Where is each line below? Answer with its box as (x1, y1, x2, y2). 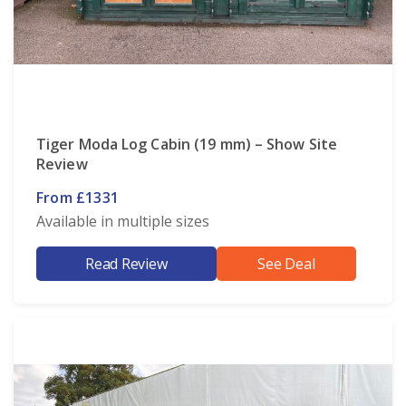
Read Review (85, 253, 168, 274)
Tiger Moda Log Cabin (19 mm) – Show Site (36, 133, 338, 154)
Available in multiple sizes (36, 210, 210, 231)
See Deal (257, 253, 315, 274)
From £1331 (36, 187, 119, 208)
